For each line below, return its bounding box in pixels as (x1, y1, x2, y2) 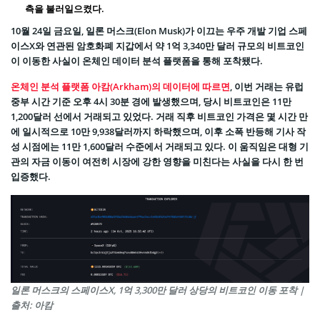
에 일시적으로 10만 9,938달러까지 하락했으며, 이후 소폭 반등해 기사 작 (11, 124, 306, 138)
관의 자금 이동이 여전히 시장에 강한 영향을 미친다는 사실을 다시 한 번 (11, 154, 304, 168)
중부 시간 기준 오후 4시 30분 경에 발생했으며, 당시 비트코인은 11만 (11, 94, 291, 108)
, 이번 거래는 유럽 (230, 79, 304, 93)
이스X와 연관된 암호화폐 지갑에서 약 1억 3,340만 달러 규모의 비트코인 (11, 39, 304, 52)
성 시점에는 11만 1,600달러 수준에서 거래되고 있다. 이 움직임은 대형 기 (11, 139, 309, 153)
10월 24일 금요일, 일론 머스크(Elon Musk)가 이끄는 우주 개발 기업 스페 (11, 24, 307, 37)
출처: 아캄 (11, 299, 53, 312)
